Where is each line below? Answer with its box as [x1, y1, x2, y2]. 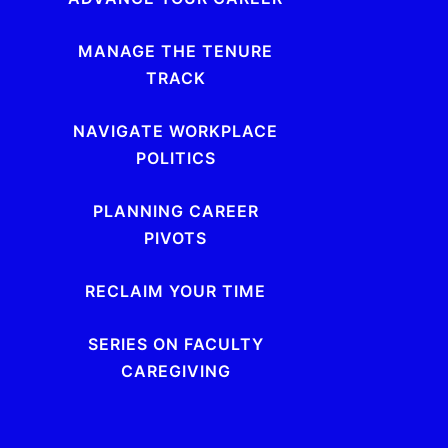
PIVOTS [144, 227, 207, 248]
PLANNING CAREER [92, 200, 259, 221]
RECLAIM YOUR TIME [85, 280, 266, 301]
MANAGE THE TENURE [78, 40, 273, 61]
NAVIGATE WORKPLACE [73, 120, 278, 141]
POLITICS [135, 147, 216, 168]
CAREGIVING [120, 360, 231, 381]
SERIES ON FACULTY [87, 333, 264, 354]
